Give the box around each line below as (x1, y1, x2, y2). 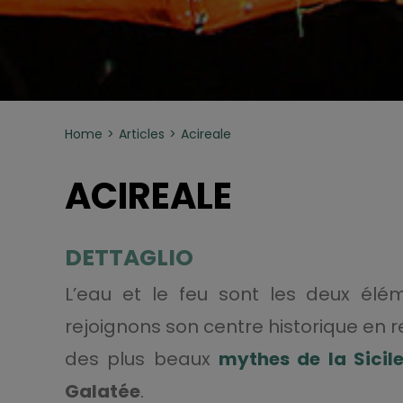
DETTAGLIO (64, 242, 193, 273)
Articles (118, 125, 165, 143)
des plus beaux (64, 346, 219, 372)
